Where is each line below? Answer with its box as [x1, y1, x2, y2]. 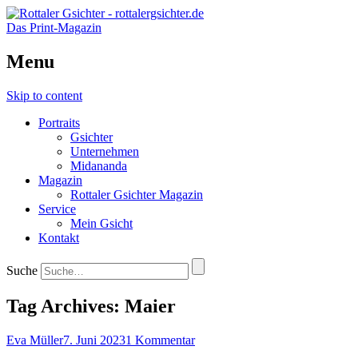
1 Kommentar [125, 332, 195, 347]
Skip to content [6, 88, 82, 102]
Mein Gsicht [70, 216, 133, 230]
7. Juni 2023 [63, 332, 125, 347]
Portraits [38, 115, 80, 129]
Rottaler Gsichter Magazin [70, 187, 203, 201]
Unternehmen [70, 144, 139, 158]
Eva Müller [6, 332, 63, 347]
